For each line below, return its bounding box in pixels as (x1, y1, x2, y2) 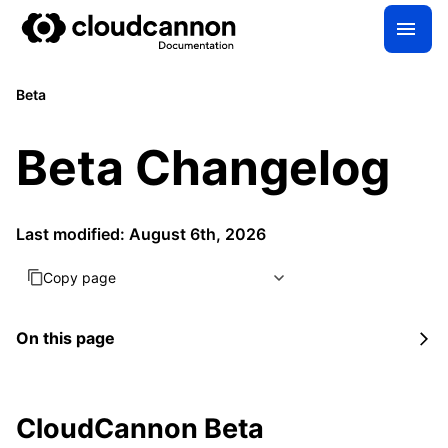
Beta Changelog (16, 138, 390, 197)
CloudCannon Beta (16, 412, 264, 445)
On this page (16, 328, 115, 348)
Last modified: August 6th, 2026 (16, 224, 266, 244)
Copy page (43, 269, 116, 286)
